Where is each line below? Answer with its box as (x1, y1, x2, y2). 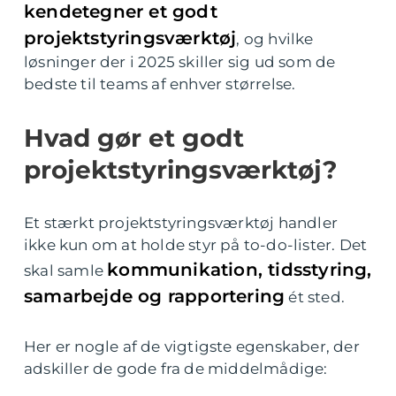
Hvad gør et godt (24, 123, 244, 153)
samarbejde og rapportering (24, 286, 286, 307)
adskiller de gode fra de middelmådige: (24, 360, 328, 377)
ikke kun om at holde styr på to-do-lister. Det (24, 236, 368, 254)
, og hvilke (236, 30, 314, 48)
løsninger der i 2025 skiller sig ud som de (24, 53, 336, 71)
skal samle (24, 262, 108, 279)
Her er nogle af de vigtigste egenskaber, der (24, 338, 360, 355)
